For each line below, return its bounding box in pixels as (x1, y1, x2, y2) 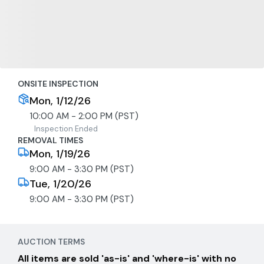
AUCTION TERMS (18, 236, 85, 247)
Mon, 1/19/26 (29, 147, 90, 161)
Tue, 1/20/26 (29, 177, 91, 191)
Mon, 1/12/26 (29, 94, 91, 108)
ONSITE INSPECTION (18, 78, 98, 89)
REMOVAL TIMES (18, 135, 83, 146)
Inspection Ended (34, 124, 98, 134)
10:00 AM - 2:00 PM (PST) (29, 110, 138, 122)
